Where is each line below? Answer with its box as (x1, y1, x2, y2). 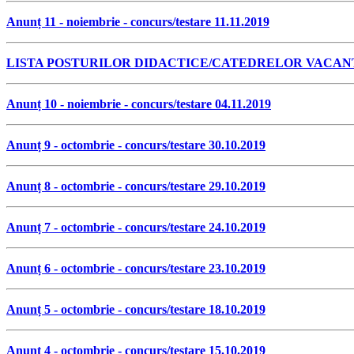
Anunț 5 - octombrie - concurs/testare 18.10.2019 (6, 302, 265, 316)
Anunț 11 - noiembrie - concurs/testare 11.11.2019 (6, 14, 269, 28)
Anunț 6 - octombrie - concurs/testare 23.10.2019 (6, 261, 265, 275)
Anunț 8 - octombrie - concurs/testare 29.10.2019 (6, 179, 265, 193)
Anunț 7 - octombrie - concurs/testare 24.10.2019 (6, 220, 265, 234)
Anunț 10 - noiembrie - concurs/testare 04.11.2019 (6, 96, 271, 111)
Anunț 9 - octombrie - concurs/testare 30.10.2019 (6, 137, 265, 152)
